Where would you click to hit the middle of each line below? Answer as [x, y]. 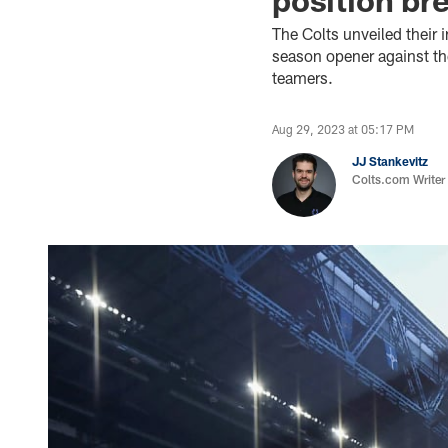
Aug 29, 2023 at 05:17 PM [343, 129]
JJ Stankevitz [390, 161]
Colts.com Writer [398, 179]
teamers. [304, 77]
